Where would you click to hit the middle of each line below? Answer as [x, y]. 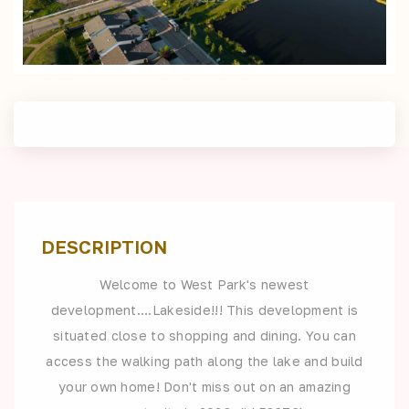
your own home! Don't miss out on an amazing [204, 386]
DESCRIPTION [104, 246]
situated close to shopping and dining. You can [204, 335]
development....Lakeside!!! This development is [204, 309]
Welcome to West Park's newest [204, 284]
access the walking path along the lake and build [204, 361]
